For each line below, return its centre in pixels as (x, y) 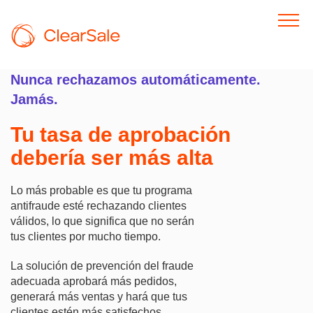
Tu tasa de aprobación (121, 134)
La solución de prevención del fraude (102, 266)
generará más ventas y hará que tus (99, 297)
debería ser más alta (112, 158)
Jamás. (34, 99)
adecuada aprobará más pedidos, (94, 281)
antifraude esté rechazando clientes (99, 206)
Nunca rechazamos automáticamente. (136, 80)
